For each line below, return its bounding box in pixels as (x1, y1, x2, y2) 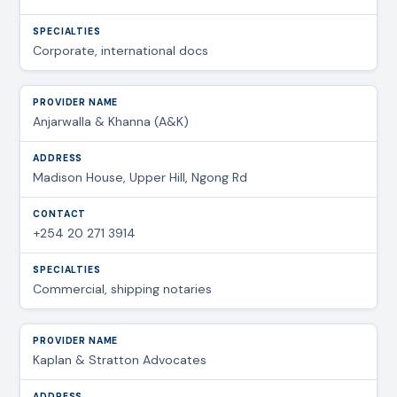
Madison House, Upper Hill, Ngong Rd (33, 168, 248, 185)
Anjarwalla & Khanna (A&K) (33, 113, 190, 129)
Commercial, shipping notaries (33, 280, 213, 297)
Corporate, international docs (33, 42, 209, 58)
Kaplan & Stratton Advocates (33, 351, 207, 368)
